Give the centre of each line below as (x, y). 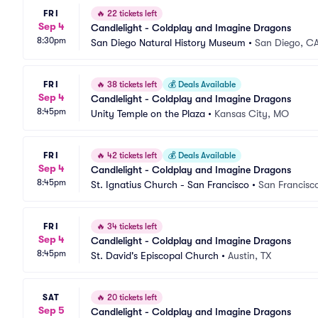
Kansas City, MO (252, 114)
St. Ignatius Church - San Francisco (170, 185)
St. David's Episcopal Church (155, 256)
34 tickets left (131, 226)
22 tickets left (131, 13)
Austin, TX (250, 256)
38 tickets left (131, 84)
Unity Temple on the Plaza (148, 114)
